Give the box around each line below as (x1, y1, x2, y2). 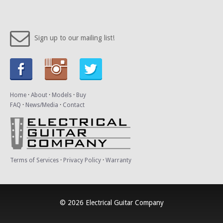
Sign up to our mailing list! (32, 33, 114, 42)
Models (52, 92, 72, 99)
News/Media (25, 102, 58, 109)
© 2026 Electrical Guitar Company (59, 199, 164, 207)
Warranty (106, 157, 131, 164)
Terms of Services (10, 157, 59, 164)
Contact (63, 102, 85, 109)
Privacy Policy (63, 157, 101, 164)
